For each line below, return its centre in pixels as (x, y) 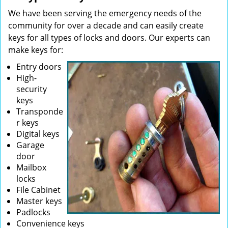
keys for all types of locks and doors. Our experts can (109, 38)
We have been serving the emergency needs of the (105, 13)
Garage (30, 145)
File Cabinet (38, 190)
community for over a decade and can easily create (106, 25)
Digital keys (38, 134)
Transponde (40, 111)
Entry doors (39, 67)
